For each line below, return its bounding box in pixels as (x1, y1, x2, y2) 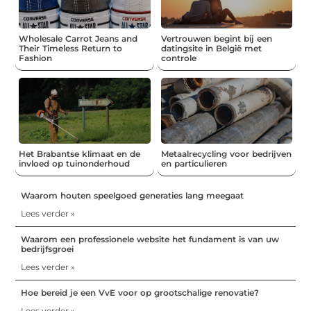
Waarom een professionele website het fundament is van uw (21, 233, 280, 244)
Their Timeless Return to (19, 43, 123, 54)
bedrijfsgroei (21, 243, 74, 254)
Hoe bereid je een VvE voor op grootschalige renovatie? (21, 287, 260, 298)
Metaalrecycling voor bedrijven (160, 148, 292, 159)
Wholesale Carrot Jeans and (19, 33, 138, 44)
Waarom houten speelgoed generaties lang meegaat (21, 190, 244, 201)
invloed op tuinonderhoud (19, 158, 131, 169)
